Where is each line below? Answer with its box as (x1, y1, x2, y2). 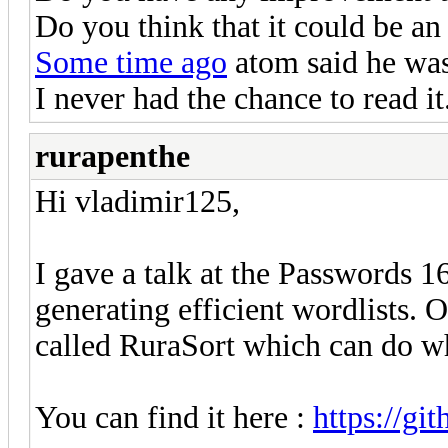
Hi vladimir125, (35, 183, 240, 219)
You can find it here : (35, 399, 313, 435)
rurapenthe (35, 138, 190, 174)
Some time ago (35, 44, 227, 80)
